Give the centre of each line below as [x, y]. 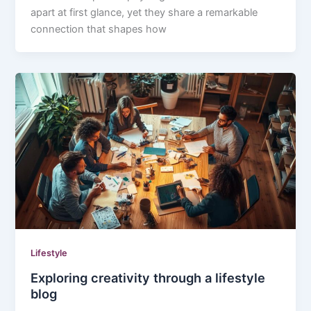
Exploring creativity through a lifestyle [148, 277]
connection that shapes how [99, 29]
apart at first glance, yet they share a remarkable [144, 12]
